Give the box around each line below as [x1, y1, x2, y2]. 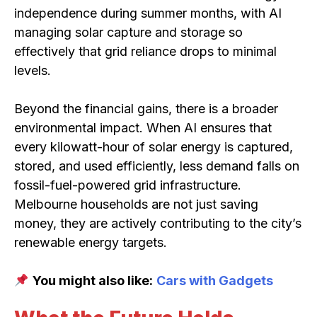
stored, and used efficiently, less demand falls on [14, 158, 299, 173]
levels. [14, 62, 51, 78]
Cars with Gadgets [156, 272, 276, 288]
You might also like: [32, 272, 153, 288]
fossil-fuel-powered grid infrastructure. [14, 177, 241, 192]
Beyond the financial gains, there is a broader [14, 100, 278, 116]
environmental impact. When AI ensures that [14, 120, 272, 135]
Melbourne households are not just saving [14, 196, 258, 212]
